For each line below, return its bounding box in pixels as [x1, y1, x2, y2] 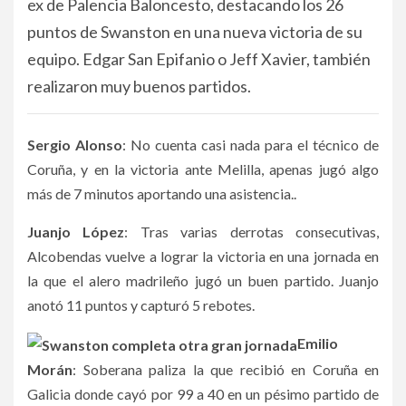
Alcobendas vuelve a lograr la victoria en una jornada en [27, 247, 379, 265]
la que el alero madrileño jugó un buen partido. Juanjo [27, 272, 379, 289]
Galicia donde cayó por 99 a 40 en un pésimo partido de [27, 385, 379, 403]
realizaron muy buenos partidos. [27, 76, 251, 96]
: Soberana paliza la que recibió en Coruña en [72, 361, 379, 379]
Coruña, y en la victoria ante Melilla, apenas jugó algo [27, 160, 379, 178]
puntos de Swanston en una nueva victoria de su [27, 22, 362, 42]
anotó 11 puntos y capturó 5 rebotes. [27, 296, 255, 314]
